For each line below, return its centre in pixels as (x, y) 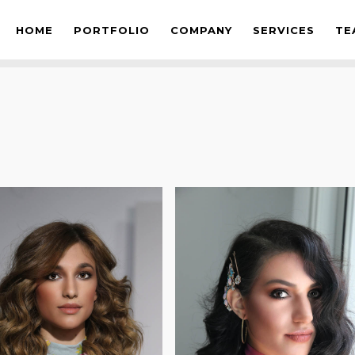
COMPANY (201, 29)
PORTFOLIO (112, 29)
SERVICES (284, 29)
